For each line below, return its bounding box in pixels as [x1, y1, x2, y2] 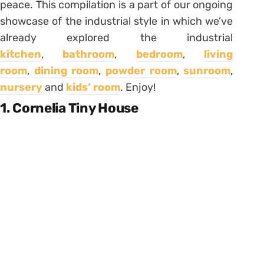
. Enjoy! [120, 80, 156, 94]
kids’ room [66, 80, 120, 94]
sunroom [183, 64, 231, 77]
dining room [34, 64, 99, 77]
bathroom [62, 47, 115, 61]
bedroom [136, 47, 183, 61]
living [204, 47, 233, 61]
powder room [105, 64, 177, 77]
